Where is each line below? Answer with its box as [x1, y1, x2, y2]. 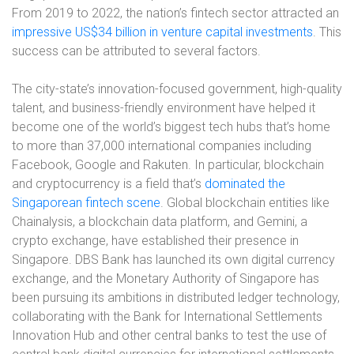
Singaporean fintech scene [12, 195, 160, 210]
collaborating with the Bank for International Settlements [12, 309, 322, 324]
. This [313, 24, 341, 40]
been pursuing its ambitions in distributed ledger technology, [12, 290, 340, 305]
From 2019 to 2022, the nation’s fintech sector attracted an [12, 6, 339, 21]
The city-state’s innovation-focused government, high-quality [12, 81, 342, 96]
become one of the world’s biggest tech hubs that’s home [12, 119, 330, 134]
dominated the [205, 176, 285, 191]
